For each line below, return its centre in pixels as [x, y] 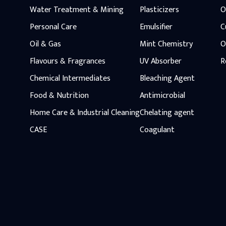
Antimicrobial [162, 95]
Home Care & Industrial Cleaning [84, 112]
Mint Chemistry [166, 44]
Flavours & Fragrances [67, 61]
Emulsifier [156, 27]
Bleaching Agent [167, 78]
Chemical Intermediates [70, 78]
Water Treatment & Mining [76, 10]
